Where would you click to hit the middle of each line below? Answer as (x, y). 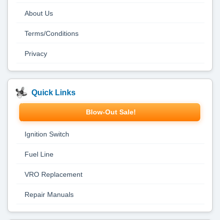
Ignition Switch (47, 134)
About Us (39, 13)
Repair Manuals (49, 194)
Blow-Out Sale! (111, 112)
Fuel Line (39, 154)
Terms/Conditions (52, 33)
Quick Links (54, 92)
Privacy (36, 54)
